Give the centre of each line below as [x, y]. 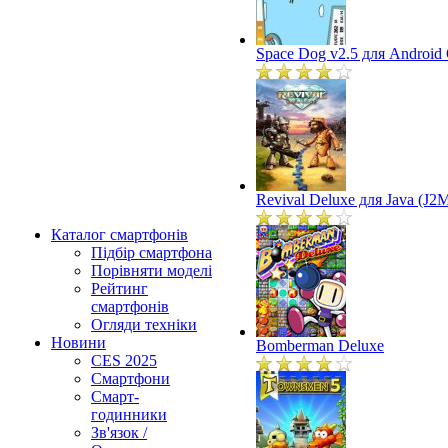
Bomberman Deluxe [320, 346]
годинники [129, 414]
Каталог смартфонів [119, 234]
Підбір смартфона [151, 252]
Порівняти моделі [151, 270]
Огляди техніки [144, 324]
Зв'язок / [119, 432]
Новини [78, 342]
